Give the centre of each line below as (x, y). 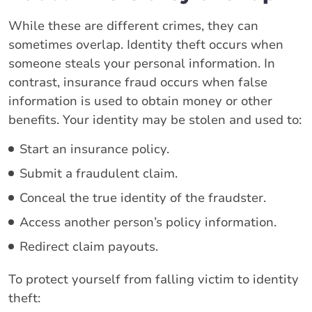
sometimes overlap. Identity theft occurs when (146, 44)
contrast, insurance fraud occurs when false (138, 82)
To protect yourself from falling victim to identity (154, 279)
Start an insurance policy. (94, 149)
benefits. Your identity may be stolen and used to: (155, 119)
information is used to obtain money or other (140, 101)
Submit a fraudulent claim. (99, 173)
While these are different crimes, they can (133, 25)
